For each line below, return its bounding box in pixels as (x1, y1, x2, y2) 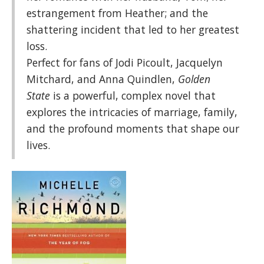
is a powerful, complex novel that (53, 88, 216, 103)
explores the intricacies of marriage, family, (27, 105, 237, 119)
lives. (27, 138, 50, 152)
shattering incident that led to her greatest (27, 22, 239, 37)
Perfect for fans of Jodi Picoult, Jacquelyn (27, 55, 223, 70)
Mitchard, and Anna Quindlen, (27, 72, 178, 86)
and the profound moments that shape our (27, 121, 239, 136)
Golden (178, 72, 210, 86)
